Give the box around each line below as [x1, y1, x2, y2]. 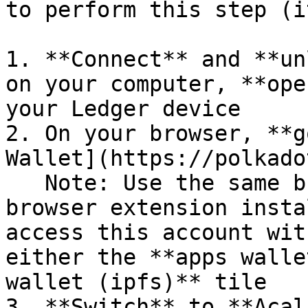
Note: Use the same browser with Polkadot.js [5, 170, 45, 195]
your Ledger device [5, 96, 241, 121]
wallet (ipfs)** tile [5, 269, 267, 294]
